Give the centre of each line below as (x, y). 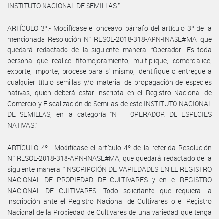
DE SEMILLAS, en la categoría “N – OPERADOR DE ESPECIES (109, 114)
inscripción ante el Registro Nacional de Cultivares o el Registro (109, 201)
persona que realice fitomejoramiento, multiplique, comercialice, (109, 60)
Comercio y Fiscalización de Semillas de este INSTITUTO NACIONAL (109, 103)
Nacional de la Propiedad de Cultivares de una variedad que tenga (109, 212)
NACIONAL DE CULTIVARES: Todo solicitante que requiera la (109, 190)
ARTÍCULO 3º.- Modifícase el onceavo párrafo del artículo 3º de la (109, 28)
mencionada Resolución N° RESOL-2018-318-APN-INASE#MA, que (109, 39)
